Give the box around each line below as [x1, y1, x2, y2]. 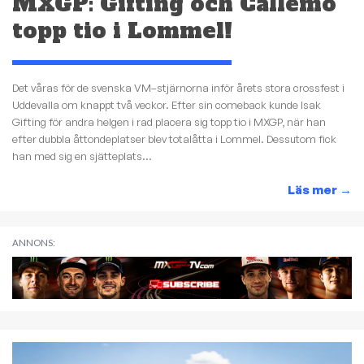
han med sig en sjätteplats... [12, 149, 152, 163]
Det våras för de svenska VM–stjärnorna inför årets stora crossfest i [12, 81, 344, 95]
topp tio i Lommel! [12, 15, 232, 45]
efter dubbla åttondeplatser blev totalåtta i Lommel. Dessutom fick [12, 132, 336, 146]
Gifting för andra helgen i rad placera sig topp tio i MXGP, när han [12, 115, 326, 129]
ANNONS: [12, 236, 55, 248]
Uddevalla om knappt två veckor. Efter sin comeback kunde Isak [12, 98, 321, 112]
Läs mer [287, 182, 340, 198]
